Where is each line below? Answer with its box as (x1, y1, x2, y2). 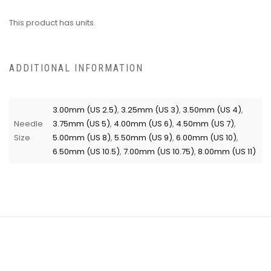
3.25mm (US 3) (121, 103, 179, 116)
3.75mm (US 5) (53, 117, 110, 129)
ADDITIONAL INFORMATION (9, 62, 143, 74)
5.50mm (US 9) (114, 131, 172, 143)
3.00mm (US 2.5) (53, 103, 117, 116)
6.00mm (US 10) (176, 131, 237, 143)
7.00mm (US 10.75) (123, 145, 194, 157)
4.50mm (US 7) (176, 117, 234, 129)
